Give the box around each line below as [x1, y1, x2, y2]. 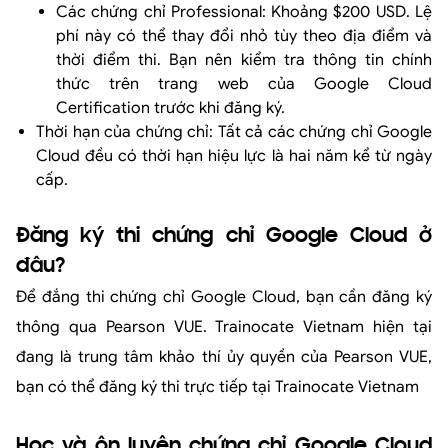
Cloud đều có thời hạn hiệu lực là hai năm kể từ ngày [36, 146, 432, 167]
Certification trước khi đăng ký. [56, 98, 285, 119]
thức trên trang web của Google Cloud [56, 74, 432, 95]
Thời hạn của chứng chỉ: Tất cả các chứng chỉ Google [36, 122, 432, 143]
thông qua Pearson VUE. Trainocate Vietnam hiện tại [16, 317, 432, 338]
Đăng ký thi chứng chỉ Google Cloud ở [16, 226, 432, 249]
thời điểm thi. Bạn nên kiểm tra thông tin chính [56, 50, 432, 71]
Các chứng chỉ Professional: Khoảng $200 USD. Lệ [56, 2, 432, 23]
